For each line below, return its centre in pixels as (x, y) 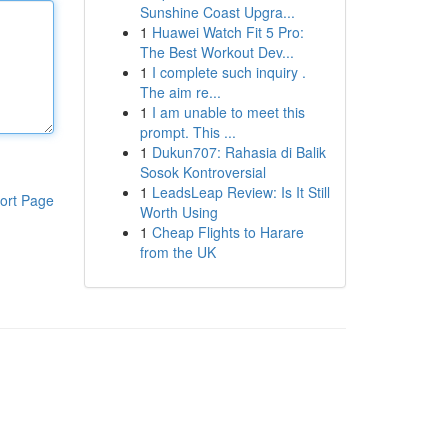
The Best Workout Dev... (216, 52)
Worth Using (178, 212)
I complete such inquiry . (228, 72)
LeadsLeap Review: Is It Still (240, 192)
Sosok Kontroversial (202, 172)
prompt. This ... (187, 132)
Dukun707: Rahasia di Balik (238, 152)
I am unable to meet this (228, 112)
